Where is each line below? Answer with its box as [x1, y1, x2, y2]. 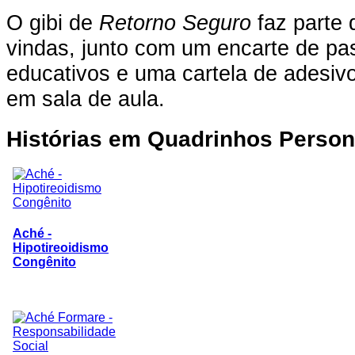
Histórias [6, 126, 102, 152]
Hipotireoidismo [13, 241, 109, 255]
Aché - [13, 227, 52, 241]
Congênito [13, 255, 76, 269]
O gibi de [6, 10, 99, 35]
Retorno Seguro [99, 10, 251, 35]
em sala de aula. [6, 86, 165, 111]
